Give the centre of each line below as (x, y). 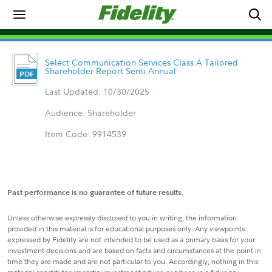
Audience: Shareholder (90, 113)
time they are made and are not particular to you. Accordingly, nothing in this (133, 261)
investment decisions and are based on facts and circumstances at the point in (134, 250)
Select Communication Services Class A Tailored (141, 62)
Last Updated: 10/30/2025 (97, 91)
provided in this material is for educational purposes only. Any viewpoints (126, 229)
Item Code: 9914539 (85, 134)
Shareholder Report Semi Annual (110, 71)
